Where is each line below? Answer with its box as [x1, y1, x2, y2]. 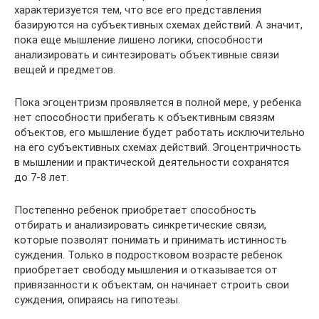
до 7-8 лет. [14, 171, 69, 184]
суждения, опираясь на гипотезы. [14, 293, 180, 306]
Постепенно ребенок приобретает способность [14, 204, 256, 216]
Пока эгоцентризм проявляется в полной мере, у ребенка [14, 96, 301, 109]
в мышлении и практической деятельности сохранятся [14, 156, 289, 169]
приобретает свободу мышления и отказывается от [14, 263, 278, 276]
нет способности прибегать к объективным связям [14, 111, 275, 124]
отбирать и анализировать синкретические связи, [14, 219, 266, 231]
